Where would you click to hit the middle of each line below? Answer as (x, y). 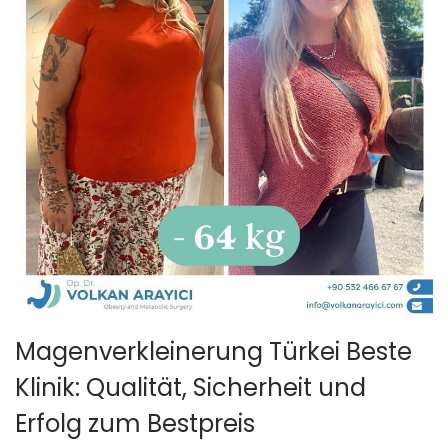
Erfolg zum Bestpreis (135, 423)
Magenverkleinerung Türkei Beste (213, 351)
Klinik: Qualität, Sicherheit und (190, 387)
